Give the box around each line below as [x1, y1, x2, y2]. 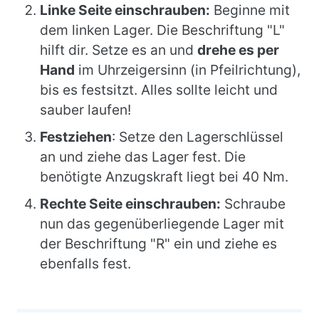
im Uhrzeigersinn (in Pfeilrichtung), [75, 61, 300, 78]
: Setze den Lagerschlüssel [112, 128, 283, 145]
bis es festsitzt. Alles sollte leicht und [40, 81, 278, 98]
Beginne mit [210, 1, 290, 19]
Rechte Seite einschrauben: [40, 195, 221, 212]
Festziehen [40, 128, 112, 145]
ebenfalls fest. [40, 255, 131, 272]
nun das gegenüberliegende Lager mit [40, 215, 284, 232]
